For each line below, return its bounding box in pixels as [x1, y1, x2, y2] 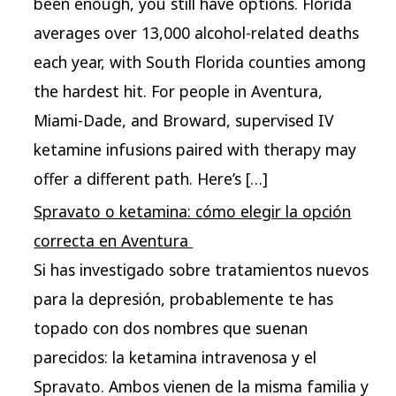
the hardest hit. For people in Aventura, [34, 80, 324, 103]
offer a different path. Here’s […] [34, 168, 269, 190]
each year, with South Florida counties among [34, 51, 367, 73]
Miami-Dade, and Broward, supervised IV [34, 110, 335, 132]
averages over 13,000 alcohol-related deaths [34, 22, 360, 44]
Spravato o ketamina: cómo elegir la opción [34, 201, 352, 223]
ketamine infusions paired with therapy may [34, 139, 357, 161]
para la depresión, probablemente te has [34, 288, 334, 310]
